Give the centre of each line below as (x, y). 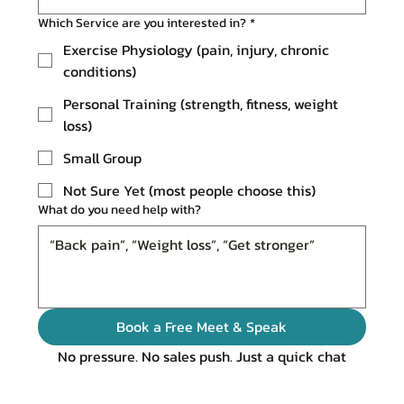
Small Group (102, 158)
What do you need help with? (119, 210)
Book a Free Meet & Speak (202, 327)
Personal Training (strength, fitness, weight (200, 104)
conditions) (99, 72)
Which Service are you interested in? (142, 23)
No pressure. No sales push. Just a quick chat (202, 357)
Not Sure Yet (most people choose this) (189, 191)
